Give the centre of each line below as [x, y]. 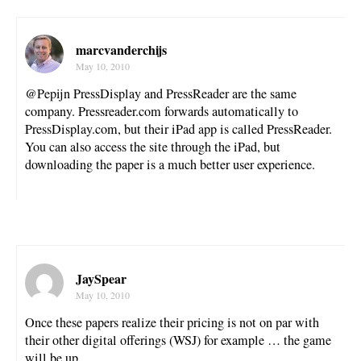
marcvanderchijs [121, 50]
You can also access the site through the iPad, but [153, 147]
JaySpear [101, 278]
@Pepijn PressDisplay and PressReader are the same [161, 94]
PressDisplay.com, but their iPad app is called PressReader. [178, 129]
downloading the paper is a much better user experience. [170, 165]
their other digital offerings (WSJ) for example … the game [178, 340]
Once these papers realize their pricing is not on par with [172, 322]
